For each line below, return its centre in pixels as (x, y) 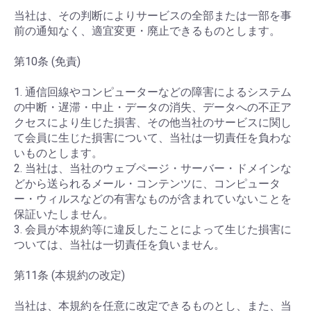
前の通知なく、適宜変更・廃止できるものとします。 (147, 31)
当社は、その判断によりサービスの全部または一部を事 (153, 16)
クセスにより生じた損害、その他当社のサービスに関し (153, 123)
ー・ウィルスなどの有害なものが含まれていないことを (153, 199)
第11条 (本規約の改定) (69, 275)
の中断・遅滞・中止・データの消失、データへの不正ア (153, 107)
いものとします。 (58, 153)
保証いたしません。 (64, 214)
